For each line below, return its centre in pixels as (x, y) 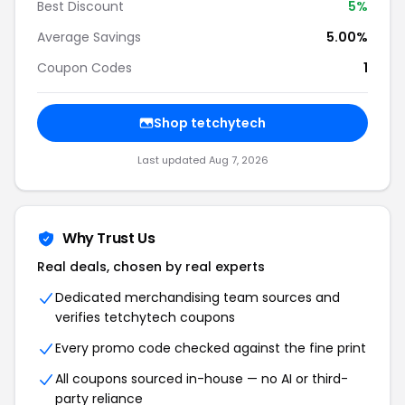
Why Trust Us (109, 238)
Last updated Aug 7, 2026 (202, 160)
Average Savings (89, 37)
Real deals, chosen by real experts (151, 267)
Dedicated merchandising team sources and (198, 297)
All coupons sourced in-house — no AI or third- (202, 379)
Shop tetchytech (210, 123)
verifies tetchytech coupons (145, 317)
